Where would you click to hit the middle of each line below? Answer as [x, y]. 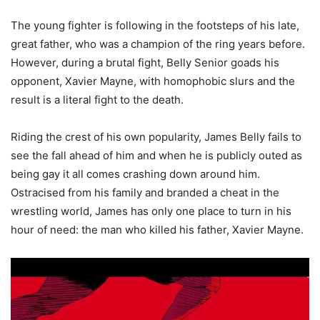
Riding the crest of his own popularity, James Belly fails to [156, 136]
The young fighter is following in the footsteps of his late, [155, 25]
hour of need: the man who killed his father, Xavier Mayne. [157, 229]
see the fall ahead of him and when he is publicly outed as [156, 155]
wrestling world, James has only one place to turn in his [151, 211]
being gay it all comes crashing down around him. [135, 174]
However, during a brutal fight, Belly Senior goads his [145, 62]
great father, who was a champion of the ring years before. [158, 44]
